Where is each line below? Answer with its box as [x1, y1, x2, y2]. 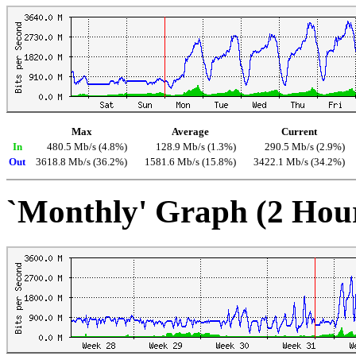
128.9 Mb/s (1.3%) [156, 141, 236, 153]
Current [281, 126, 317, 137]
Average [172, 126, 209, 137]
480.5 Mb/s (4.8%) [47, 141, 127, 153]
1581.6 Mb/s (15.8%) [145, 156, 236, 168]
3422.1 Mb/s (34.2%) [253, 156, 345, 168]
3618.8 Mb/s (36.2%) [36, 156, 127, 168]
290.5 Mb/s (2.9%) [265, 141, 345, 153]
